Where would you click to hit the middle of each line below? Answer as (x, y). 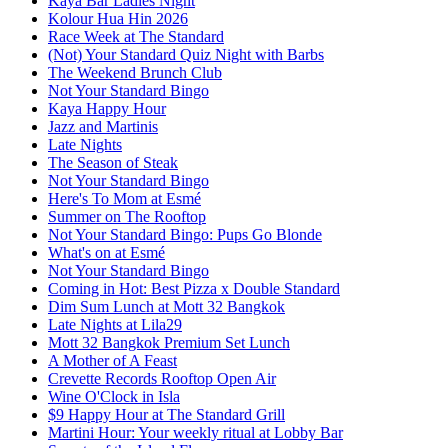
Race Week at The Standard (136, 37)
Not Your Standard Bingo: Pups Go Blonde (185, 235)
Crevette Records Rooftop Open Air (162, 379)
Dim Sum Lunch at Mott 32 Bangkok (166, 307)
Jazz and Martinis (103, 127)
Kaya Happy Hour (107, 109)
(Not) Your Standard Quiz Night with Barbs (186, 55)
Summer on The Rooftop (127, 217)
